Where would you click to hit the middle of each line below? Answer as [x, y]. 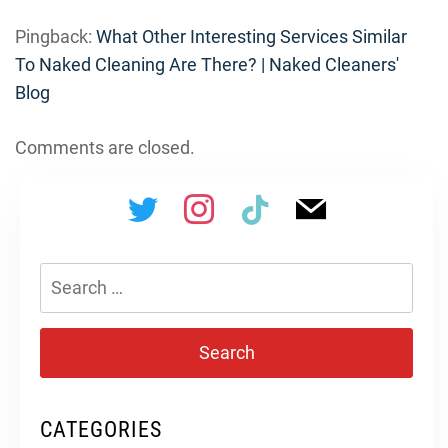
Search [67, 275]
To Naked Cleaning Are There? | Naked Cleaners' [207, 64]
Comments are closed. [105, 147]
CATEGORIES [101, 429]
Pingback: [55, 36]
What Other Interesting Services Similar [251, 36]
